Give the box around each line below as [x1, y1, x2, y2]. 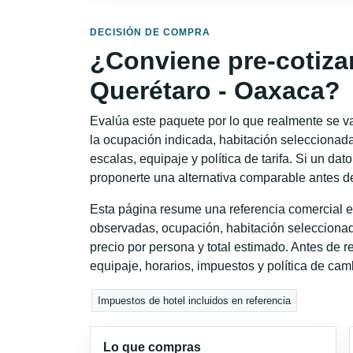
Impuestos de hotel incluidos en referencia [98, 295, 292, 307]
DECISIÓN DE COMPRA [90, 26, 210, 38]
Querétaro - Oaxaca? [90, 76, 340, 105]
